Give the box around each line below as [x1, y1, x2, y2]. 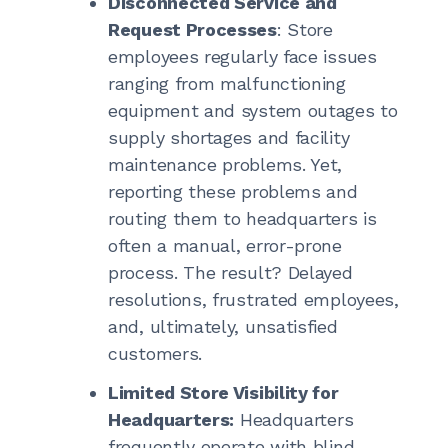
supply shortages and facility [108, 126, 350, 148]
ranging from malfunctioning [108, 72, 346, 94]
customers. [108, 342, 202, 364]
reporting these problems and [108, 180, 358, 202]
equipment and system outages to [108, 99, 398, 121]
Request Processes [108, 18, 277, 40]
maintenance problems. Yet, [108, 153, 343, 175]
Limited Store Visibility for [108, 381, 339, 403]
